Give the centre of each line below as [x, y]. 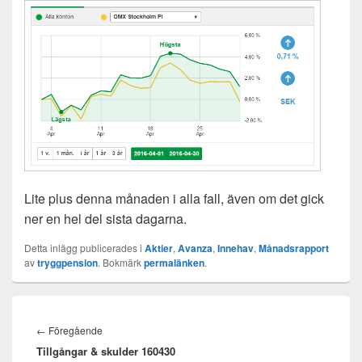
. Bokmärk [121, 263]
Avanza [195, 248]
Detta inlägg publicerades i [84, 248]
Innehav [236, 248]
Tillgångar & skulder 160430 [106, 351]
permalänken [174, 263]
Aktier [159, 248]
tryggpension [67, 263]
